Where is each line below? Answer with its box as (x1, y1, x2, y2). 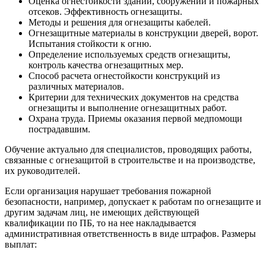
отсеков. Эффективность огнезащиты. (28, 6, 182, 17)
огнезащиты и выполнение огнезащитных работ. (28, 102, 227, 113)
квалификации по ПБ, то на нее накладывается (5, 217, 196, 228)
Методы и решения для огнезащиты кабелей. (28, 17, 211, 27)
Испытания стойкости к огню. (28, 38, 151, 49)
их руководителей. (5, 165, 80, 176)
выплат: (5, 239, 37, 249)
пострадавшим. (28, 123, 90, 134)
